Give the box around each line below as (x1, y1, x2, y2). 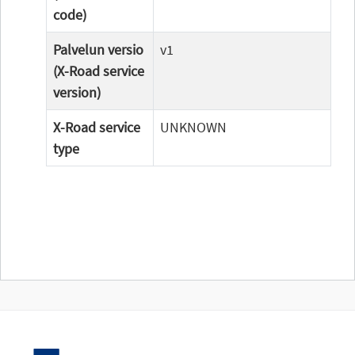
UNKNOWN (160, 118, 227, 136)
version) (53, 83, 101, 101)
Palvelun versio (53, 40, 143, 59)
